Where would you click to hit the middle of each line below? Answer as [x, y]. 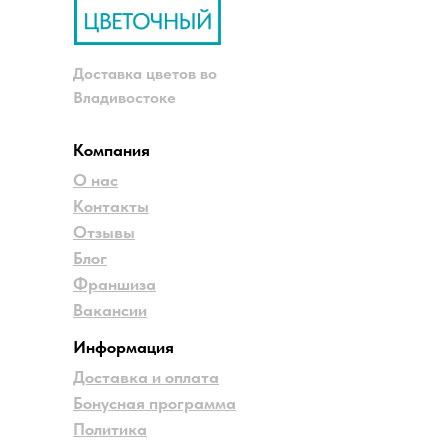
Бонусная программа [154, 403]
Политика [110, 429]
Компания [111, 150]
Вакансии [110, 310]
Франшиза [114, 284]
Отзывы [104, 232]
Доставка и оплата [146, 377]
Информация [123, 347]
